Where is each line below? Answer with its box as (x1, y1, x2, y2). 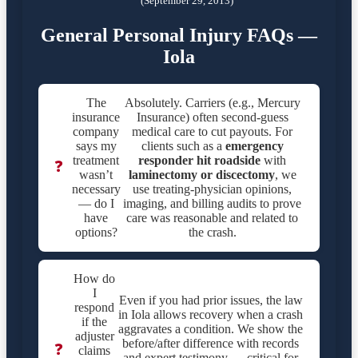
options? (74, 225, 117, 240)
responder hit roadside (138, 153, 261, 168)
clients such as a (141, 139, 225, 153)
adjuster (74, 329, 114, 344)
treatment (73, 153, 119, 168)
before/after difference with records (122, 336, 300, 351)
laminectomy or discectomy (128, 168, 275, 182)
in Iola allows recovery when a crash (118, 308, 304, 322)
